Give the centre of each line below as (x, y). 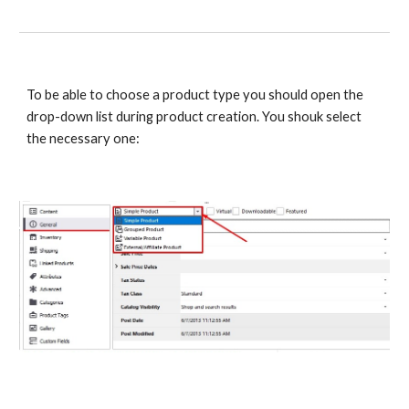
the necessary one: (84, 138)
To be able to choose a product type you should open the (195, 94)
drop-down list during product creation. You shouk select (194, 116)
